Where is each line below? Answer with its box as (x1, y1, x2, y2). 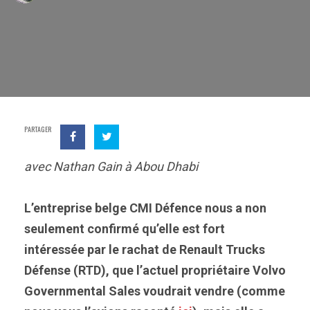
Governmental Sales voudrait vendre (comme (24, 284, 285, 298)
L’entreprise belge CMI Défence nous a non (24, 201, 266, 215)
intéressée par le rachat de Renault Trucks (24, 242, 265, 257)
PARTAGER (24, 124, 51, 134)
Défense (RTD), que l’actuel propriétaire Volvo (24, 263, 286, 277)
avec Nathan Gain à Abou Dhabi (24, 159, 198, 174)
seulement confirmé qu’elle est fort (24, 221, 225, 236)
